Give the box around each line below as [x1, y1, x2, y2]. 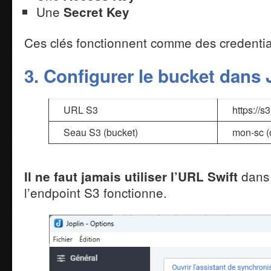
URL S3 [64, 102, 98, 117]
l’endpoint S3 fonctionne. [24, 183, 167, 201]
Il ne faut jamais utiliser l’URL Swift [24, 167, 238, 185]
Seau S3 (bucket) [64, 125, 138, 139]
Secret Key [63, 2, 129, 21]
